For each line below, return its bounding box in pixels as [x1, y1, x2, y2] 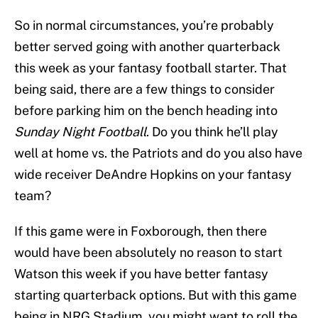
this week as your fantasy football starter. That [14, 60, 287, 76]
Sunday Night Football [14, 124, 146, 140]
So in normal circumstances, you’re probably [14, 18, 274, 33]
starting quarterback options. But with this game [14, 287, 297, 303]
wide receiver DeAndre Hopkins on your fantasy [14, 167, 292, 182]
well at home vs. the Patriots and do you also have [14, 146, 302, 161]
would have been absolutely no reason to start [14, 245, 283, 261]
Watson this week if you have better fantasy [14, 266, 268, 282]
